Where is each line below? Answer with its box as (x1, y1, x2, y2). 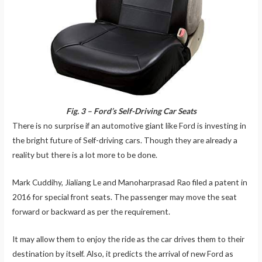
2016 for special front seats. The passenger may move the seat (12, 192, 237, 202)
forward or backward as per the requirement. (12, 206, 171, 216)
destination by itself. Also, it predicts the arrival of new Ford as (12, 248, 234, 258)
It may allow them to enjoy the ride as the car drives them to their (12, 233, 245, 244)
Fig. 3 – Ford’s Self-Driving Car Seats (65, 106, 196, 116)
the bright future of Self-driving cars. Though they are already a (12, 135, 238, 146)
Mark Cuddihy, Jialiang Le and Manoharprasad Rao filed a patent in (12, 177, 248, 187)
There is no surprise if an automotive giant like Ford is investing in (12, 120, 247, 131)
